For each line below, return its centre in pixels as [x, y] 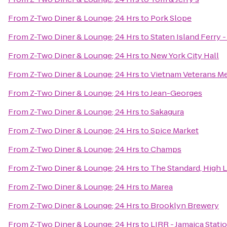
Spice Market [175, 130]
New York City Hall [185, 55]
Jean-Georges [176, 93]
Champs [166, 149]
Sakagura [167, 112]
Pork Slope [171, 18]
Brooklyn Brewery [185, 205]
